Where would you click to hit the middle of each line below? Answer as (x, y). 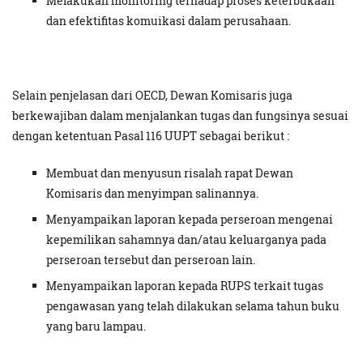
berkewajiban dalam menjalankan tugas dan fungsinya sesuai (180, 116)
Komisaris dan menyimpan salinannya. (152, 194)
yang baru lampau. (96, 327)
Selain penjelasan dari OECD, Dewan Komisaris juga (152, 96)
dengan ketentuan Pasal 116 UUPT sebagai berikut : (151, 136)
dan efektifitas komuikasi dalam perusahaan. (169, 21)
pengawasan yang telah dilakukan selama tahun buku (193, 306)
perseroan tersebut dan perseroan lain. (151, 260)
